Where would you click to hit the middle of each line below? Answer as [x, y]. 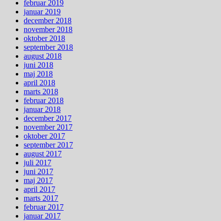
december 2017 [48, 118]
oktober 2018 [44, 38]
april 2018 [39, 82]
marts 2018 [41, 91]
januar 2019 [42, 11]
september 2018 [48, 47]
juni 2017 [38, 171]
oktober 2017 [44, 136]
